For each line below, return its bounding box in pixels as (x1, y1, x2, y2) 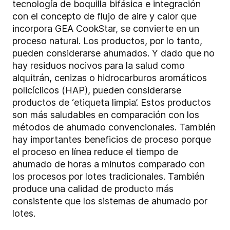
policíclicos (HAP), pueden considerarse (12, 85, 181, 96)
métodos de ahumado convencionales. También (12, 122, 216, 133)
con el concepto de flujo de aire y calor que (12, 11, 197, 22)
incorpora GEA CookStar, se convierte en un (12, 23, 199, 34)
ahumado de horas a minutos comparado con (12, 159, 205, 170)
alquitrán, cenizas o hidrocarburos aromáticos (12, 72, 207, 84)
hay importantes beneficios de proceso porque (12, 134, 211, 145)
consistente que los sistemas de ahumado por (12, 196, 207, 207)
